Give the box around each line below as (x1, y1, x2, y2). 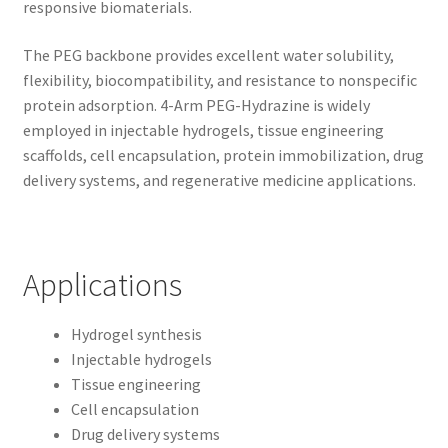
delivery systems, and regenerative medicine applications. (22, 169, 416, 190)
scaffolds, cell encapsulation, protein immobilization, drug (22, 144, 424, 165)
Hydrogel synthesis (70, 323, 202, 344)
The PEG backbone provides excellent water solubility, (22, 44, 394, 65)
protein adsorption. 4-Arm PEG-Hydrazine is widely (22, 94, 370, 115)
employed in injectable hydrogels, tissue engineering (22, 119, 384, 140)
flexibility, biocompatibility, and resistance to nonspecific (22, 69, 417, 90)
